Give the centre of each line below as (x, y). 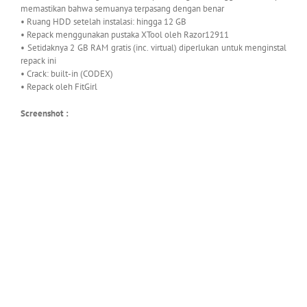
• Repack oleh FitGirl (59, 87)
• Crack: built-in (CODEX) (67, 74)
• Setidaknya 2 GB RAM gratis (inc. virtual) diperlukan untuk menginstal (153, 48)
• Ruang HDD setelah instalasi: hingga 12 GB (103, 22)
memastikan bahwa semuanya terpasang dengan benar (122, 9)
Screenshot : (45, 114)
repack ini (38, 61)
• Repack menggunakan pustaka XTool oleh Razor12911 (125, 35)
